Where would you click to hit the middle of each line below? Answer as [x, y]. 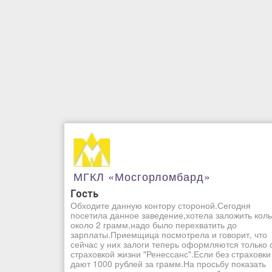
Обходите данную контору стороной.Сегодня [161, 206]
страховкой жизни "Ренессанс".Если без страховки [171, 254]
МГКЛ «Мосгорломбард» [142, 176]
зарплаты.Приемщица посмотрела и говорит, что [169, 235]
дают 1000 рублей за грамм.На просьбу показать [168, 264]
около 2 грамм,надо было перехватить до [154, 225]
